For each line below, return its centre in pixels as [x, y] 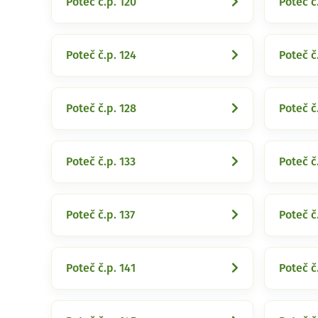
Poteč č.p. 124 [101, 55]
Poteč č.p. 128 [101, 109]
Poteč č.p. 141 [101, 268]
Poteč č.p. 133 [101, 162]
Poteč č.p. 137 [100, 215]
